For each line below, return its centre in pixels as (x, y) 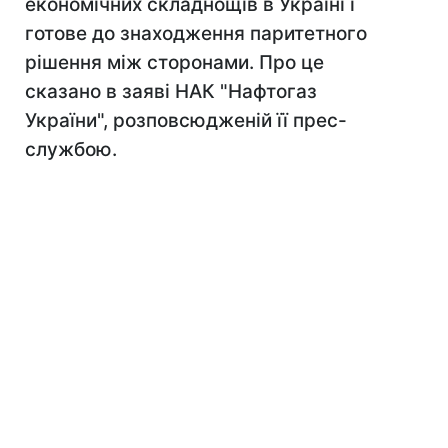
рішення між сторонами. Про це (174, 62)
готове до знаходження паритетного (196, 33)
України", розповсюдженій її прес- (186, 120)
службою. (71, 149)
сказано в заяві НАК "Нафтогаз (171, 91)
